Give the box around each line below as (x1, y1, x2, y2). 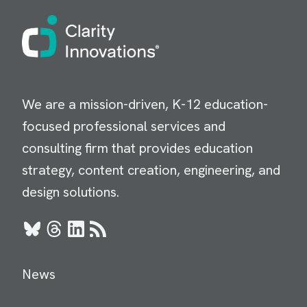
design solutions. (22, 183, 119, 201)
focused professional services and (22, 117, 225, 136)
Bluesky (22, 227, 69, 245)
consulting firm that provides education (22, 139, 253, 158)
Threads (44, 227, 93, 245)
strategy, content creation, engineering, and (22, 161, 280, 180)
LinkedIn (66, 227, 114, 245)
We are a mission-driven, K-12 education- (22, 95, 268, 114)
